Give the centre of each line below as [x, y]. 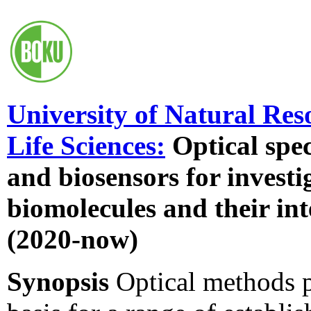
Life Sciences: [86, 145]
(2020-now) [73, 239]
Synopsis [58, 281]
